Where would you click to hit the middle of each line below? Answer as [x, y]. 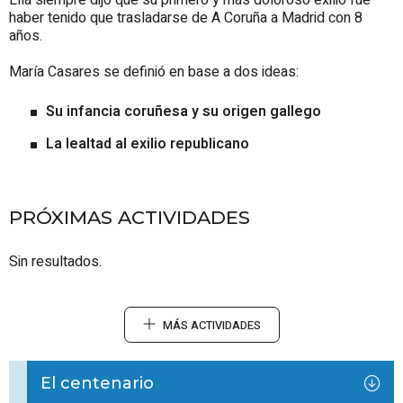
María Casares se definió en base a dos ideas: [154, 72]
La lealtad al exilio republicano [148, 144]
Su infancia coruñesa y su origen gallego [184, 112]
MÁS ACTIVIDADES [211, 326]
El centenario [97, 384]
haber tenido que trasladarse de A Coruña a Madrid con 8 [186, 18]
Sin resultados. [55, 262]
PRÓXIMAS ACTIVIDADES [130, 218]
